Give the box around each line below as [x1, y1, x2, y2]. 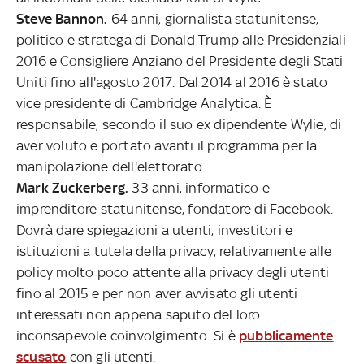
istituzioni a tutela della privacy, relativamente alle [16, 242, 331, 259]
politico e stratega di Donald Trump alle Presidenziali [16, 31, 346, 48]
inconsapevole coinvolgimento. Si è [16, 327, 239, 344]
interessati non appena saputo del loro [16, 305, 261, 323]
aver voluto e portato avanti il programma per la [16, 136, 318, 154]
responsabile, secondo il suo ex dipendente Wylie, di [16, 115, 342, 132]
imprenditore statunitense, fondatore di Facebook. [16, 200, 333, 217]
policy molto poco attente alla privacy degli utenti [16, 263, 330, 280]
